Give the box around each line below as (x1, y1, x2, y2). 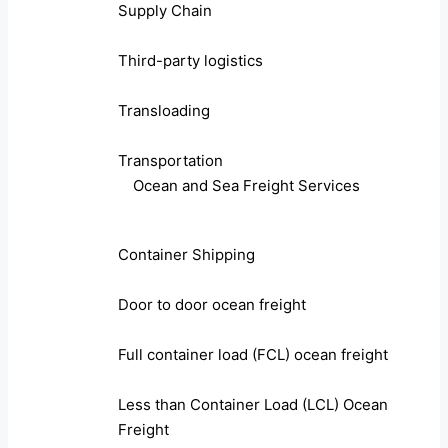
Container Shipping (118, 245, 255, 265)
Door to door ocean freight (118, 295, 306, 315)
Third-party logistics (118, 51, 263, 71)
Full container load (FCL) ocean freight (118, 345, 388, 365)
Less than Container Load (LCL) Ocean (118, 395, 388, 415)
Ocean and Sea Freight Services (133, 176, 360, 196)
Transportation (118, 151, 223, 171)
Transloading (118, 101, 210, 121)
